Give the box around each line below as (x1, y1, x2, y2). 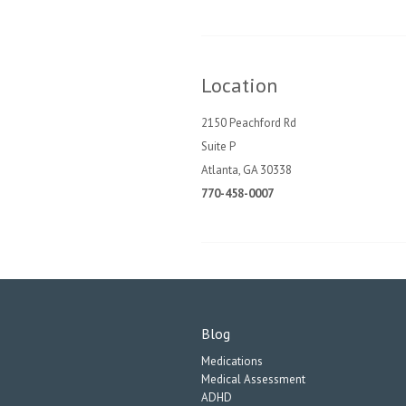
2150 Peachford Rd (201, 115, 296, 130)
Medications (201, 353, 263, 369)
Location (201, 72, 277, 98)
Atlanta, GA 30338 (201, 162, 292, 178)
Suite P (201, 139, 236, 154)
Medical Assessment (201, 372, 305, 387)
